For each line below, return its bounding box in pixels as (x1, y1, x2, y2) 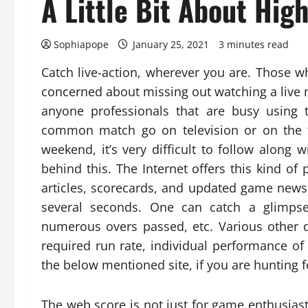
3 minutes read (219, 38, 289, 51)
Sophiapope (54, 38, 109, 51)
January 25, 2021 (130, 38, 212, 51)
